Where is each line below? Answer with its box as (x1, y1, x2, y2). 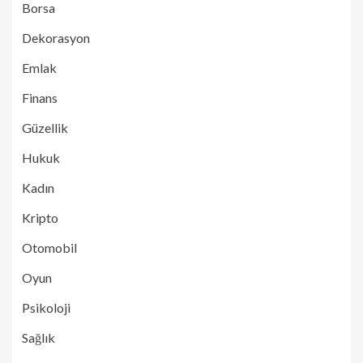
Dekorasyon (22, 29, 90, 45)
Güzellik (22, 119, 68, 135)
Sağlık (22, 329, 55, 345)
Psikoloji (22, 299, 70, 315)
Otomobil (22, 239, 77, 255)
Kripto (22, 209, 58, 225)
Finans (22, 89, 58, 105)
